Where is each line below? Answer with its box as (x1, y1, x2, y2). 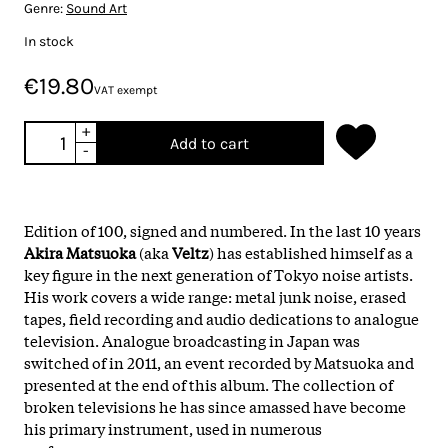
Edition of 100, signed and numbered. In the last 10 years (24, 218, 421, 241)
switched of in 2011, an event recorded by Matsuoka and (24, 350, 414, 373)
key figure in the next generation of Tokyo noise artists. (24, 262, 413, 285)
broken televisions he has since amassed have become (24, 394, 406, 417)
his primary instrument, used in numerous (24, 416, 322, 439)
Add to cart (169, 133, 249, 153)
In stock (24, 32, 74, 50)
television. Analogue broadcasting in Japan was (24, 328, 360, 351)
